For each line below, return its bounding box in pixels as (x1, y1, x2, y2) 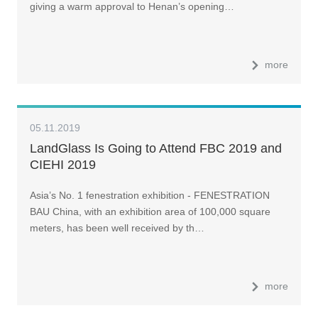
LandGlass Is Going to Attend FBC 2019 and (29, 141, 282, 155)
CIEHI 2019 (29, 157, 96, 172)
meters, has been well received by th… (29, 221, 204, 234)
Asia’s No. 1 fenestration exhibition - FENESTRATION (29, 189, 270, 201)
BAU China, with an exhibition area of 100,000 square (29, 205, 270, 217)
